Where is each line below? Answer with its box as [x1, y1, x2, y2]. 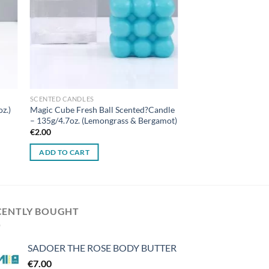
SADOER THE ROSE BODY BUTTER [28, 242, 177, 254]
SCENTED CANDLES [29, 95, 94, 103]
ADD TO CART [39, 148, 90, 156]
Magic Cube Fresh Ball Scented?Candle [29, 104, 175, 115]
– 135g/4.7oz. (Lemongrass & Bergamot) [29, 115, 177, 125]
